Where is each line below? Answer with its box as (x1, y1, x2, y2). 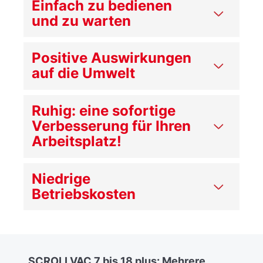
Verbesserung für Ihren (32, 117, 191, 135)
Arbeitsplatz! (32, 133, 122, 150)
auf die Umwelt (32, 65, 136, 82)
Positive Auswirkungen (32, 49, 192, 67)
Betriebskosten (32, 185, 136, 203)
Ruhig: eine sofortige (32, 102, 176, 120)
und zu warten (32, 12, 131, 29)
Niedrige (32, 170, 91, 187)
